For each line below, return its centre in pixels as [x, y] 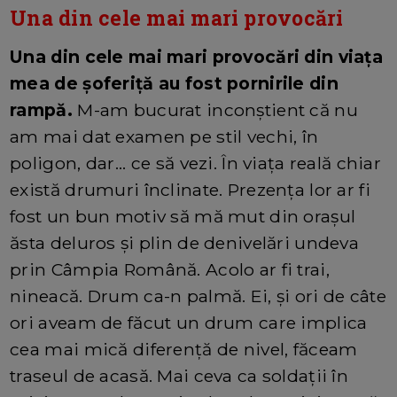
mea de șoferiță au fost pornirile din [174, 83]
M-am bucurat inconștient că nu [215, 109]
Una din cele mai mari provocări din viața [197, 56]
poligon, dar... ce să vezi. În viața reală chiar [196, 163]
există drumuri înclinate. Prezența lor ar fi [190, 189]
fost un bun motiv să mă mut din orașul [183, 216]
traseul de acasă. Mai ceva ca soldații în [179, 375]
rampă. [41, 109]
